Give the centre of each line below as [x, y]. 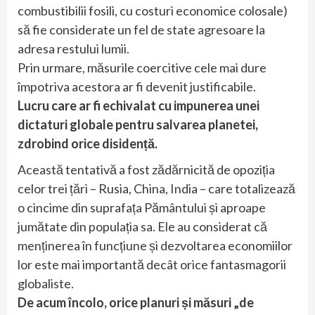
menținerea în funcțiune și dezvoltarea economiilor [155, 246]
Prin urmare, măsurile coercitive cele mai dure [142, 68]
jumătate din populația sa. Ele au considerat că [142, 227]
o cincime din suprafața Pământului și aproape [142, 208]
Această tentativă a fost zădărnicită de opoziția [146, 170]
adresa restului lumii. [73, 49]
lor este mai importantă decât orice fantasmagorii [152, 265]
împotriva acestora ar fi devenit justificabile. [137, 87]
